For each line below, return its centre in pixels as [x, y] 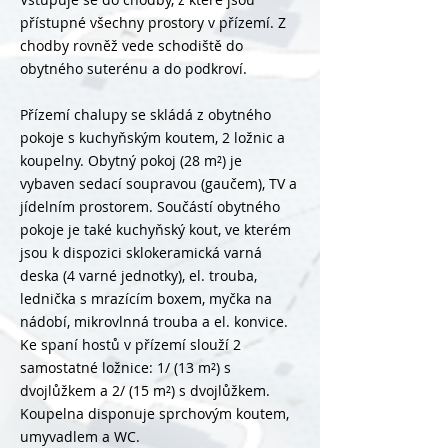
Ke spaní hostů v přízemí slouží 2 [130, 344]
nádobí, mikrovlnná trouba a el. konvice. [154, 321]
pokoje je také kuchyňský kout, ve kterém [155, 229]
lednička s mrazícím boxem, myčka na [146, 298]
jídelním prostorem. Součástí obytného [150, 206]
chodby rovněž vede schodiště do [131, 45]
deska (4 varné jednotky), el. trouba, [138, 275]
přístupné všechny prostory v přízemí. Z [153, 22]
